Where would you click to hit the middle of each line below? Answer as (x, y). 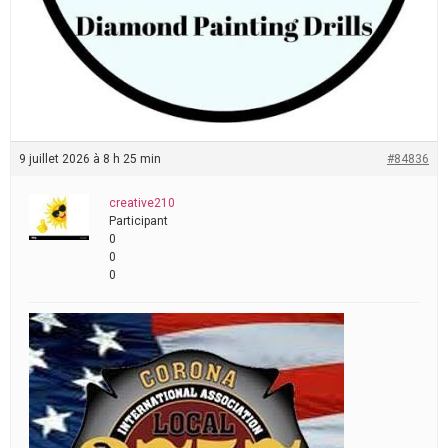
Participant (138, 220)
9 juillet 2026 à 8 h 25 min (90, 158)
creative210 (142, 202)
